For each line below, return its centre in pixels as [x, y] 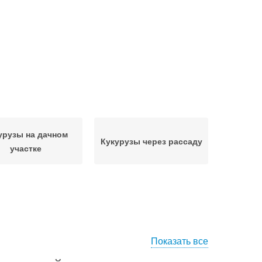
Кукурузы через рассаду [151, 141]
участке [25, 148]
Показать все [180, 241]
